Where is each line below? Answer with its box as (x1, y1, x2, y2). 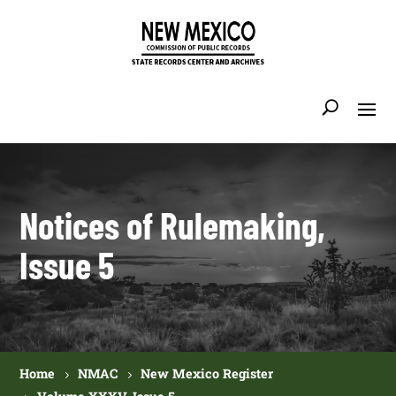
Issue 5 (19, 241, 115, 286)
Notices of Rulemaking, (19, 202, 326, 247)
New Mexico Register (141, 365, 274, 383)
